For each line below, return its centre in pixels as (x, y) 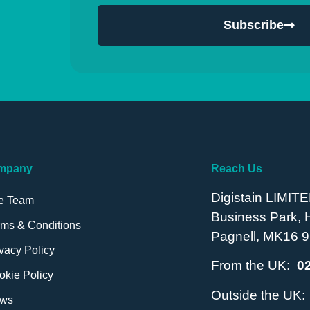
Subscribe (254, 25)
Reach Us (236, 168)
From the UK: (254, 266)
